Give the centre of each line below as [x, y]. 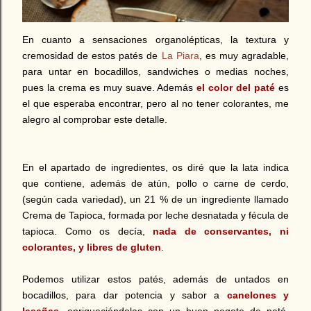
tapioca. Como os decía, [88, 231]
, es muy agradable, [244, 55]
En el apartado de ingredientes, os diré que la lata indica [155, 167]
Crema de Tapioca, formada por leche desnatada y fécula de [155, 215]
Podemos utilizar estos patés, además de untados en [155, 279]
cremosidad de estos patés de [92, 55]
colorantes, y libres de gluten [92, 247]
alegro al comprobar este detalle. [95, 119]
